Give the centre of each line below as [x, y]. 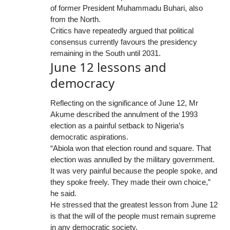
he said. [63, 194]
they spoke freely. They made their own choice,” [130, 182]
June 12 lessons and [108, 67]
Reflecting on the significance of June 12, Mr [124, 103]
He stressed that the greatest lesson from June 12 [134, 205]
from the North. [75, 19]
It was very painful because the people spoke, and [134, 171]
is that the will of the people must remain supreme [133, 216]
